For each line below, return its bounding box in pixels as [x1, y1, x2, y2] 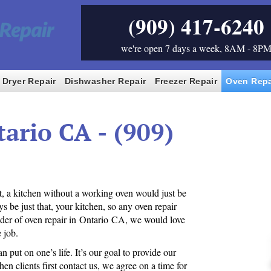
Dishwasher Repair [64, 76, 146, 86]
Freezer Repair [154, 76, 218, 86]
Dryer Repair [2, 76, 56, 86]
